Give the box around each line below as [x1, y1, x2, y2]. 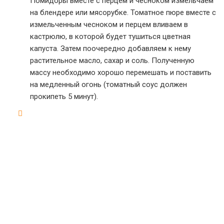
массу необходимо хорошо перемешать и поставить [30, 68, 211, 77]
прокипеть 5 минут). [30, 92, 98, 101]
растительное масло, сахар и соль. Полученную [30, 56, 194, 65]
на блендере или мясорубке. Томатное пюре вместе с [30, 8, 216, 17]
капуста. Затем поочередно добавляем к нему [30, 44, 191, 53]
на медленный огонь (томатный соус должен [30, 80, 187, 89]
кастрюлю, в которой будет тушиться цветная [30, 32, 190, 41]
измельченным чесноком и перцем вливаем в [30, 20, 188, 29]
